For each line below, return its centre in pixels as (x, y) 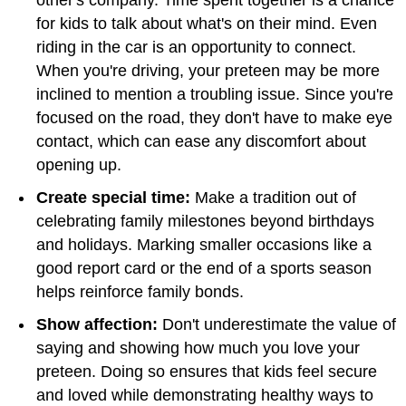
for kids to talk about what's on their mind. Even (207, 23)
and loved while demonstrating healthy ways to (205, 395)
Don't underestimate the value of (277, 324)
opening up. (79, 164)
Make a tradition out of (273, 197)
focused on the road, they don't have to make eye (214, 117)
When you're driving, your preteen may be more (208, 70)
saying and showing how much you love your (198, 348)
